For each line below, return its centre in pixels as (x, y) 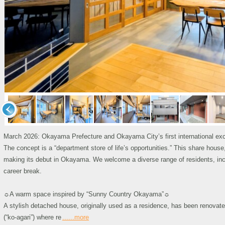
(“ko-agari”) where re (32, 217)
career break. (23, 171)
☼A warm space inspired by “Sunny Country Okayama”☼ (87, 194)
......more (76, 217)
